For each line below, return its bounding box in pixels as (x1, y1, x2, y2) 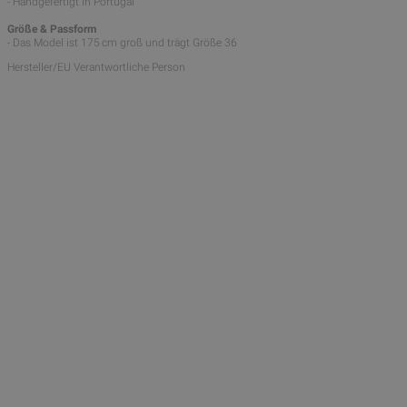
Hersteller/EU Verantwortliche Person (7, 60, 185, 74)
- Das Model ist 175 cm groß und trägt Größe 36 (7, 35, 237, 49)
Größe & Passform (7, 22, 96, 35)
